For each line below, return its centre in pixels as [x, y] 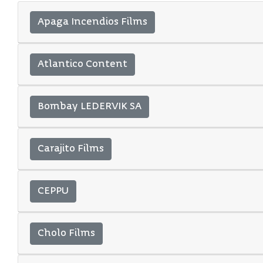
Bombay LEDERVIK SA [90, 107]
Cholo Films [66, 233]
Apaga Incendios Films [92, 22]
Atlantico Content [82, 64]
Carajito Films [71, 149]
